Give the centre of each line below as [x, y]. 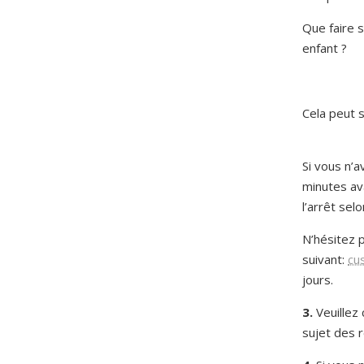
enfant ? [325, 48]
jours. [318, 279]
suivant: [325, 259]
